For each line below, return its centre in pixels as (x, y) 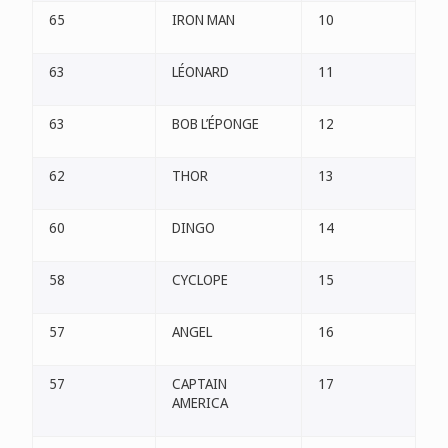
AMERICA (200, 403)
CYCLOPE (200, 280)
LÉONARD (200, 72)
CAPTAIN (199, 384)
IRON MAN (203, 20)
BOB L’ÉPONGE (215, 124)
